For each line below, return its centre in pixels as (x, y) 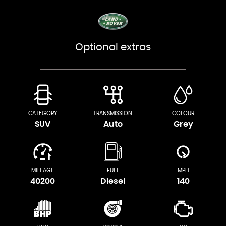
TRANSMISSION (113, 113)
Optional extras (113, 47)
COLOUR (183, 113)
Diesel (113, 181)
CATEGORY (43, 113)
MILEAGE (43, 170)
